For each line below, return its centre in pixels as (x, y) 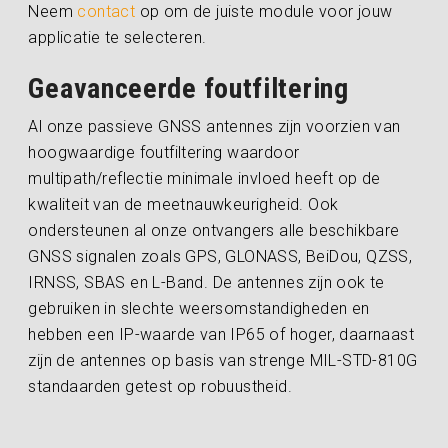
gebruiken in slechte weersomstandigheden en (199, 308)
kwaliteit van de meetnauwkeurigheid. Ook (183, 204)
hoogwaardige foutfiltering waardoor (164, 152)
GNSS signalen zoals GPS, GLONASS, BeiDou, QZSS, (220, 256)
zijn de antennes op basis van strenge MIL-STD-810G (223, 360)
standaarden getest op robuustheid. (160, 386)
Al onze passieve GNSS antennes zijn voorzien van (214, 126)
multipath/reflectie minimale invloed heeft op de (204, 178)
